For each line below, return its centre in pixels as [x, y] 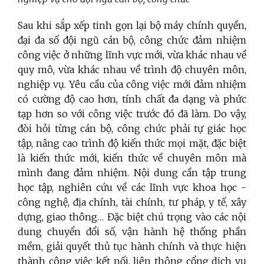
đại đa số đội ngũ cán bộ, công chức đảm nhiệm [132, 40]
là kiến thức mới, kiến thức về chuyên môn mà [132, 158]
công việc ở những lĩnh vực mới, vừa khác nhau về [132, 55]
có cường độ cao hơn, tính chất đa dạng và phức [132, 99]
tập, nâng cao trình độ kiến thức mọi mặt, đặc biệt [132, 143]
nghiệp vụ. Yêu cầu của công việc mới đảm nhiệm [132, 85]
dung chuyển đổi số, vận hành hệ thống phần [132, 232]
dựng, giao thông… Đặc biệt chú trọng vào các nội [132, 217]
